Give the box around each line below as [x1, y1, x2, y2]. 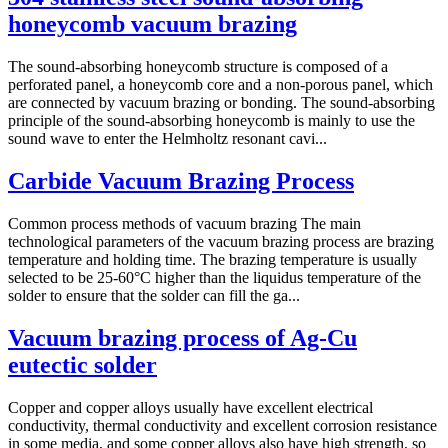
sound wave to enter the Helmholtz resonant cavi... [8, 129, 327, 147]
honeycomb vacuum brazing [8, 10, 297, 37]
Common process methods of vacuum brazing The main [8, 214, 361, 232]
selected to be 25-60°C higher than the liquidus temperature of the [8, 268, 421, 286]
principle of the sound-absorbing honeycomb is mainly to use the [8, 111, 415, 129]
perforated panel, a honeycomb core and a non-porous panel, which [8, 75, 433, 93]
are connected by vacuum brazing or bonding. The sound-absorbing [8, 93, 435, 111]
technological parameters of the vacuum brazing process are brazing [8, 232, 434, 250]
